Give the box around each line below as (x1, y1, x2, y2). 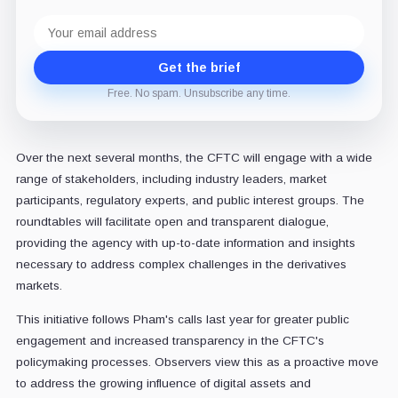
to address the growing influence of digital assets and (15, 376, 311, 390)
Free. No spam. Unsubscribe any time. (107, 86, 291, 99)
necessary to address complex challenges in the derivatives (15, 257, 346, 271)
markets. (15, 278, 62, 292)
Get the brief (158, 60, 240, 75)
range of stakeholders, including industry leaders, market (15, 171, 327, 186)
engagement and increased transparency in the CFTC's (15, 333, 324, 347)
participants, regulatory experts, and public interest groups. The (15, 193, 364, 207)
